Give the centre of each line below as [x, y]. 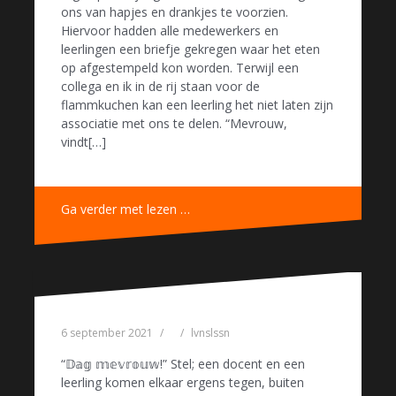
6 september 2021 [107, 332]
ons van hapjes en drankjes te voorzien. [175, 11]
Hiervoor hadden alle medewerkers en [170, 30]
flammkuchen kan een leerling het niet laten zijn [197, 104]
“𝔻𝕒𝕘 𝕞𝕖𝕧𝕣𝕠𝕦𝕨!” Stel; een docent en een [183, 363]
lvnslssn [210, 332]
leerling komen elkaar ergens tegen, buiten [183, 382]
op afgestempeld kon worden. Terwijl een [180, 67]
